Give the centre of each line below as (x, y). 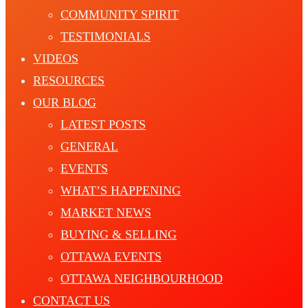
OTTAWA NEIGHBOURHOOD (142, 279)
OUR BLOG (65, 103)
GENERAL (89, 147)
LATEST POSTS (103, 125)
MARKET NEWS (106, 213)
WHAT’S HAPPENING (121, 191)
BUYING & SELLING (119, 235)
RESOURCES (69, 81)
